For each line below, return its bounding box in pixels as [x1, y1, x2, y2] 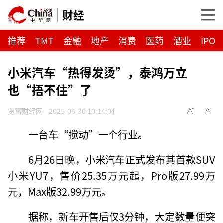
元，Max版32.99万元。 [8, 183, 111, 199]
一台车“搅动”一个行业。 [28, 126, 148, 142]
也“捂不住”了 [8, 80, 92, 98]
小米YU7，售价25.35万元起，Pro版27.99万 [8, 167, 215, 183]
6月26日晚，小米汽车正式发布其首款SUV [28, 151, 215, 167]
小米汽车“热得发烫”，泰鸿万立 [8, 63, 188, 81]
